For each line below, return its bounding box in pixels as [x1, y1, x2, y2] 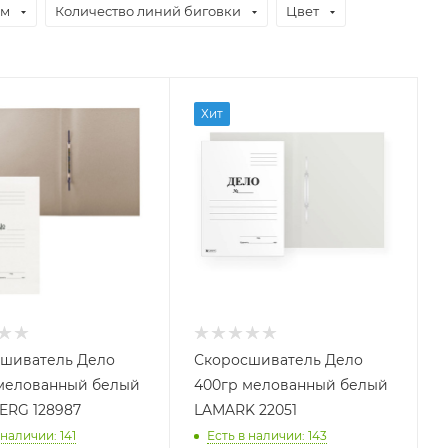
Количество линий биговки [55, 3, 241, 19]
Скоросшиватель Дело [193, 351, 363, 370]
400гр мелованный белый [193, 376, 388, 395]
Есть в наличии [206, 428, 302, 444]
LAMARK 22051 [193, 401, 297, 420]
